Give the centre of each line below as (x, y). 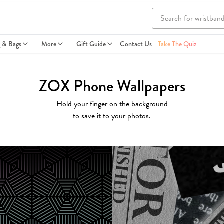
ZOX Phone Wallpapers (112, 86)
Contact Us (136, 44)
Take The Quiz (177, 44)
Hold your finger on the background (112, 104)
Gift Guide (91, 44)
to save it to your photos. (112, 116)
